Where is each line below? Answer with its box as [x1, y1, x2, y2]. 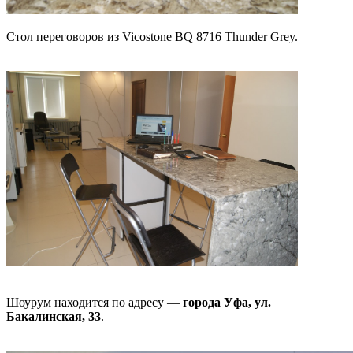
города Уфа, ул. [183, 295, 271, 310]
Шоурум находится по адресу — [6, 295, 183, 310]
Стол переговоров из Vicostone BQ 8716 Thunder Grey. [6, 29, 298, 43]
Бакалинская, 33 [6, 310, 101, 324]
